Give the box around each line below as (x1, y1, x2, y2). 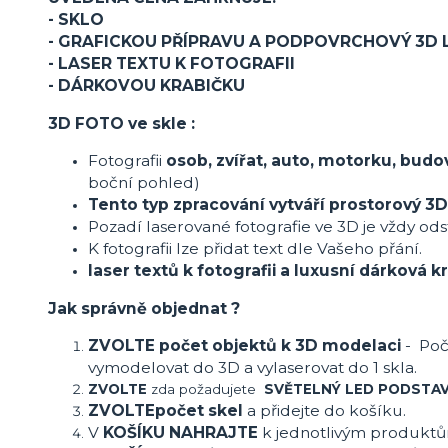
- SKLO (48, 10, 108, 30)
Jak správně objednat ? (48, 298, 240, 318)
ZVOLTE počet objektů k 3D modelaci (88, 336, 405, 356)
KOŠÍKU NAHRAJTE (103, 423, 258, 443)
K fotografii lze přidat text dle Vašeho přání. (88, 239, 422, 259)
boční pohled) (88, 173, 204, 193)
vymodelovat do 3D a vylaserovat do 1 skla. (88, 358, 425, 378)
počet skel (155, 401, 243, 421)
